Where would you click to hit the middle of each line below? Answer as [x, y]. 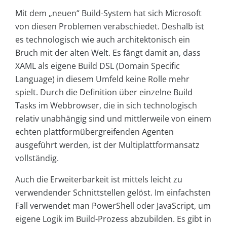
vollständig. [37, 158]
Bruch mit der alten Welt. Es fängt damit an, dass [108, 52]
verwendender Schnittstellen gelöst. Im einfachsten [113, 192]
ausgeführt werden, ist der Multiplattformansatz [107, 145]
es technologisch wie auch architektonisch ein [103, 39]
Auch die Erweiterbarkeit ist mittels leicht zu [99, 179]
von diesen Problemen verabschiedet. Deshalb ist [110, 26]
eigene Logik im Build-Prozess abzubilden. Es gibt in [113, 219]
